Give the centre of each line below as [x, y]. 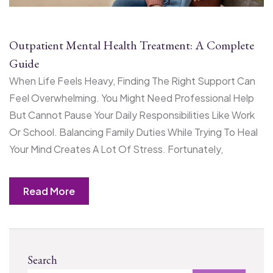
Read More [49, 191]
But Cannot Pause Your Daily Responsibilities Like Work [132, 115]
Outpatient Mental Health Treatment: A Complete [132, 45]
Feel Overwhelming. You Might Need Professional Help [132, 97]
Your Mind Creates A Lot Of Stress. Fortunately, [116, 149]
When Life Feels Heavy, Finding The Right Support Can [132, 80]
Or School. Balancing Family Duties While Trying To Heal [133, 132]
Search [42, 260]
